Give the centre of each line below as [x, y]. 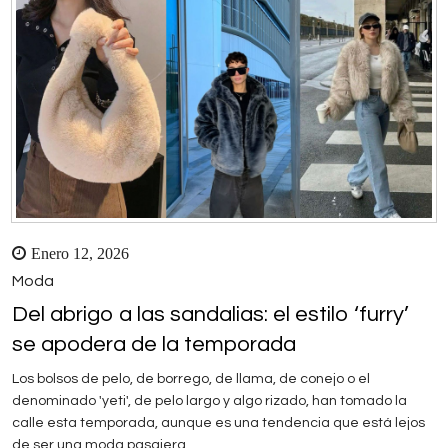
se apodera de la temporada [154, 344]
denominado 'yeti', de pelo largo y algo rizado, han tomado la [209, 400]
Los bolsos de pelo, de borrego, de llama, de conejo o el [191, 378]
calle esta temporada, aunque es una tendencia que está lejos [218, 422]
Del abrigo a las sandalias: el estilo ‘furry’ [210, 314]
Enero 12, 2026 [80, 252]
